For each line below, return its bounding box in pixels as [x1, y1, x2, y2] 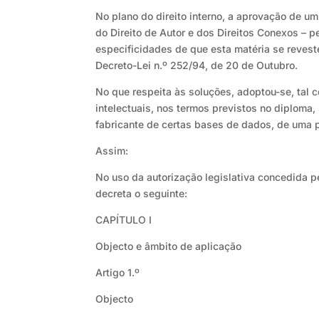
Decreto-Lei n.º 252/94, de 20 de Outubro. [95, 59, 298, 72]
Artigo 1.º [95, 266, 140, 279]
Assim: [95, 145, 129, 157]
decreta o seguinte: [95, 187, 188, 200]
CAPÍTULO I [95, 214, 152, 226]
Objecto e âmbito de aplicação [95, 240, 242, 253]
